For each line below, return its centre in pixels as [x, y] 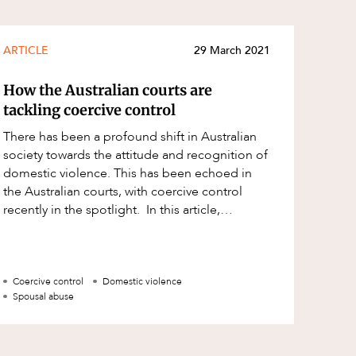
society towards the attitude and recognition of [135, 155]
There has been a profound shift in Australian [130, 137]
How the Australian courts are [108, 91]
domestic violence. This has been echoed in [128, 174]
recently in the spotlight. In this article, [112, 210]
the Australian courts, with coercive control [123, 192]
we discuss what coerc [66, 228]
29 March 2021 [232, 51]
